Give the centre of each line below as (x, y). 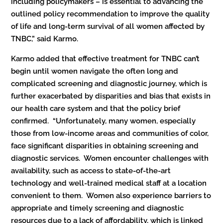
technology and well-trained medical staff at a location (109, 183)
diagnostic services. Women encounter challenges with (110, 158)
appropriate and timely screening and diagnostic (98, 208)
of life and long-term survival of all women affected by (108, 26)
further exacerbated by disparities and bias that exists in (111, 96)
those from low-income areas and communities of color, (110, 133)
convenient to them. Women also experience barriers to (111, 195)
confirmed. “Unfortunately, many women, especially (104, 121)
